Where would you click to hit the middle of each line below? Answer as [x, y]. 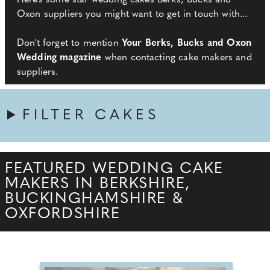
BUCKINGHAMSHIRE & [94, 199]
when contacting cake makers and [177, 58]
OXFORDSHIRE [63, 215]
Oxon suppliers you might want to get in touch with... [132, 15]
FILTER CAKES [91, 116]
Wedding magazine [59, 58]
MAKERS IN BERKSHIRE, [98, 184]
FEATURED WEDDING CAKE [114, 169]
